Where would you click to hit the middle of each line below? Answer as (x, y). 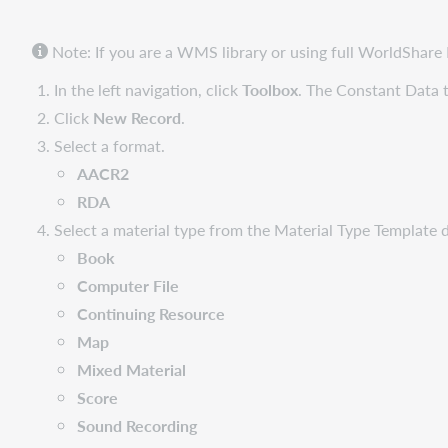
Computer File (127, 285)
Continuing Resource (150, 313)
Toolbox (270, 89)
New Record (137, 117)
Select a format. (110, 145)
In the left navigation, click (148, 89)
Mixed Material (131, 369)
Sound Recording (136, 425)
